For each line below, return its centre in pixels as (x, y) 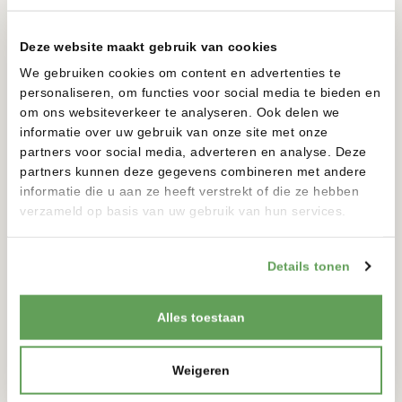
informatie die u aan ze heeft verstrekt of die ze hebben (189, 191)
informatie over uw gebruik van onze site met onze (174, 131)
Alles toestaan (201, 317)
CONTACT (68, 257)
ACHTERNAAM (56, 368)
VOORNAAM (49, 281)
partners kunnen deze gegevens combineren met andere (193, 171)
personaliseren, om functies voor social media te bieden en (200, 92)
